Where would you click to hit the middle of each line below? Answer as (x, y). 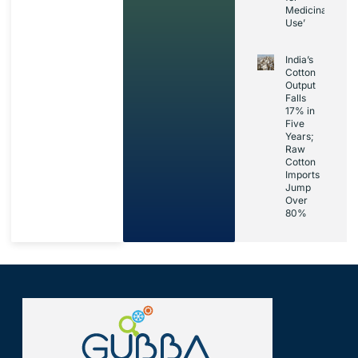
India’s (299, 60)
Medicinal (307, 10)
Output (300, 86)
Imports (302, 175)
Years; (300, 137)
